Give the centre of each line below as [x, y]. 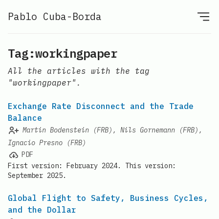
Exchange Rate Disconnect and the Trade [101, 106]
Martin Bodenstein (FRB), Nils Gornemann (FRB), [112, 130]
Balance [25, 118]
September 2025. [37, 175]
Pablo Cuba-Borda [55, 16]
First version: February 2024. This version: [92, 165]
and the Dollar [42, 209]
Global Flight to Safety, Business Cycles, [108, 198]
